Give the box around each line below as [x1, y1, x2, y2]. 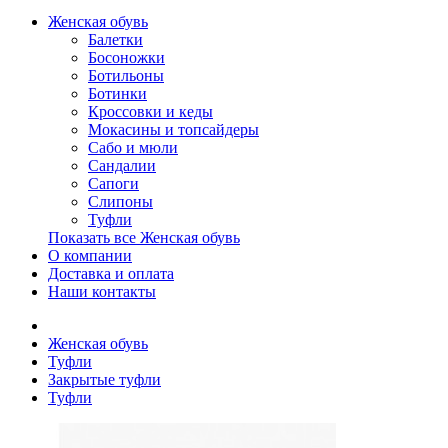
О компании [48, 247, 132, 264]
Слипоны [88, 193, 153, 210]
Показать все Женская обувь [48, 229, 240, 246]
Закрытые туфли [48, 371, 161, 388]
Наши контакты [48, 283, 156, 300]
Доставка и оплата [48, 265, 174, 282]
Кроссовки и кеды [88, 103, 213, 120]
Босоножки [88, 49, 165, 66]
